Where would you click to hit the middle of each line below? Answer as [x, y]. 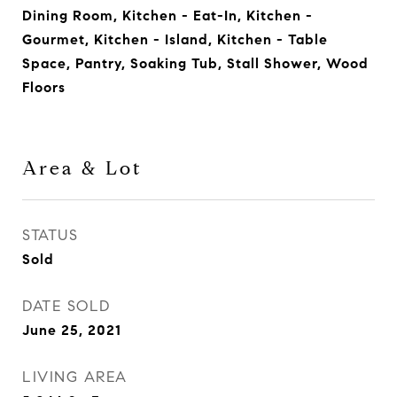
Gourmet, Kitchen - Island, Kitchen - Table [175, 39]
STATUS [50, 235]
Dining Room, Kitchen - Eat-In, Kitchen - [167, 16]
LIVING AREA [75, 377]
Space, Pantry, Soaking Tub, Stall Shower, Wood [195, 63]
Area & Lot [82, 168]
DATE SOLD [66, 306]
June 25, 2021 [72, 330]
